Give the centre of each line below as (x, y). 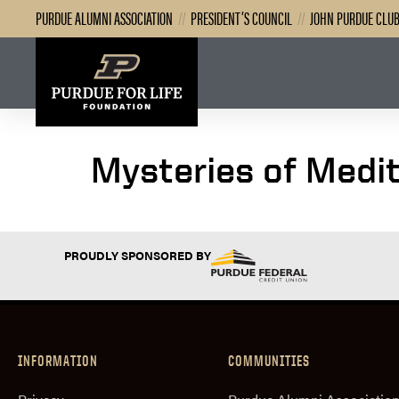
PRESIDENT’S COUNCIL (241, 17)
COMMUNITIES (269, 361)
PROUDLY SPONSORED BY (138, 255)
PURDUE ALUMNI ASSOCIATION (104, 17)
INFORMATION (58, 361)
